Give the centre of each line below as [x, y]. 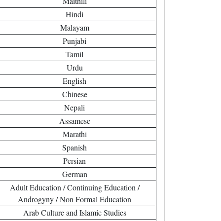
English [74, 81]
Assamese [74, 121]
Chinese [74, 94]
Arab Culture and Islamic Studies [74, 212]
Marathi [74, 134]
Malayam [74, 27]
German [74, 174]
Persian [74, 161]
